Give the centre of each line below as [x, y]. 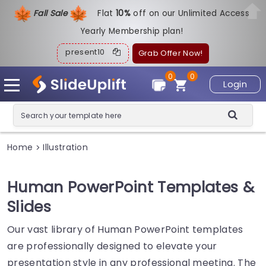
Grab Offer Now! [170, 53]
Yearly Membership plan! [132, 31]
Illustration [66, 148]
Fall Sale [51, 13]
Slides [29, 206]
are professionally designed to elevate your [112, 246]
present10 [89, 52]
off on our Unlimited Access [191, 13]
